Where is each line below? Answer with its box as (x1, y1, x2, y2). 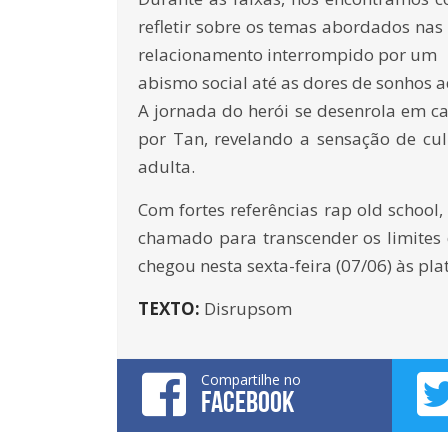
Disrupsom (204, 296, 292, 320)
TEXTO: (138, 296, 204, 320)
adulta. (138, 154, 195, 178)
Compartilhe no (201, 369, 301, 389)
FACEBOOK (201, 384, 294, 418)
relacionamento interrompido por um (138, 42, 437, 66)
